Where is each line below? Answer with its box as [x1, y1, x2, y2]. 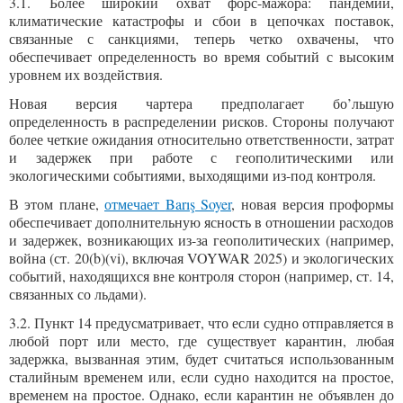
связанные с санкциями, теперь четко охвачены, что [9, 29, 394, 48]
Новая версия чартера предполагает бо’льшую [9, 94, 394, 112]
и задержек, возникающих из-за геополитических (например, [9, 230, 394, 249]
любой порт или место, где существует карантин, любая [9, 331, 394, 350]
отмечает [104, 194, 166, 213]
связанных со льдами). [9, 284, 147, 303]
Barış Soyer [165, 194, 231, 213]
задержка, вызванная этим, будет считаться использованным [9, 349, 394, 368]
